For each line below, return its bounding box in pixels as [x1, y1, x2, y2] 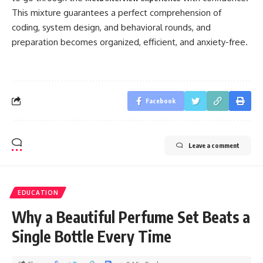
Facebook [146, 96, 176, 104]
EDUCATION [18, 188, 59, 196]
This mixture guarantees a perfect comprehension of [12, 7, 221, 18]
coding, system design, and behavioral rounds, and [12, 22, 211, 33]
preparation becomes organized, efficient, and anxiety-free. [12, 36, 248, 48]
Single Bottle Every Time [12, 226, 171, 246]
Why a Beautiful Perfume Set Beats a [12, 207, 250, 227]
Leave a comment [188, 141, 240, 149]
